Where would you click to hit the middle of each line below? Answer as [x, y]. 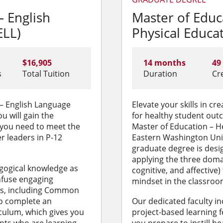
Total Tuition [46, 74]
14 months [164, 63]
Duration [160, 74]
